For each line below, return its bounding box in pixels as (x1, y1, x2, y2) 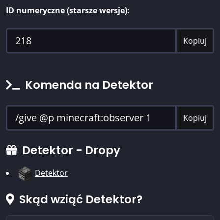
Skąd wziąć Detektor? (17, 192, 142, 208)
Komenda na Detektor (23, 77, 153, 93)
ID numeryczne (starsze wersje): (6, 5, 130, 16)
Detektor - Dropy (20, 142, 120, 159)
